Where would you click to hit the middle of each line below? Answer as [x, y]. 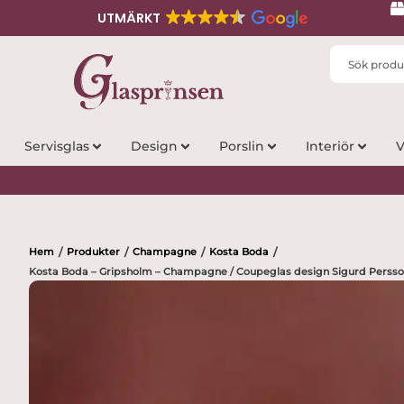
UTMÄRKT [129, 18]
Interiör [330, 147]
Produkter [93, 251]
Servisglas [56, 147]
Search [353, 54]
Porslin [241, 147]
